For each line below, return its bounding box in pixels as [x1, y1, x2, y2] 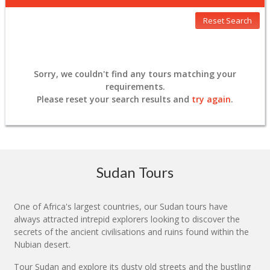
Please [37, 93, 66, 105]
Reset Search [203, 14, 252, 26]
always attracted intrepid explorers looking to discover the [14, 213, 240, 225]
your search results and [87, 93, 192, 105]
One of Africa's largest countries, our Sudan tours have [14, 200, 228, 212]
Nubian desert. [14, 238, 71, 250]
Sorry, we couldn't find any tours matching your [34, 67, 236, 80]
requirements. [105, 80, 165, 92]
